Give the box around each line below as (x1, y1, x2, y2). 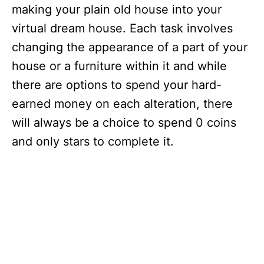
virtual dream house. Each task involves (12, 21, 233, 35)
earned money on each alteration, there (12, 97, 233, 111)
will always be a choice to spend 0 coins (12, 115, 236, 130)
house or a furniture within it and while (12, 59, 227, 73)
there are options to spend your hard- (12, 78, 222, 92)
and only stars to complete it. (12, 134, 174, 148)
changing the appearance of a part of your (12, 40, 247, 54)
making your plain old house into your (12, 2, 222, 16)
